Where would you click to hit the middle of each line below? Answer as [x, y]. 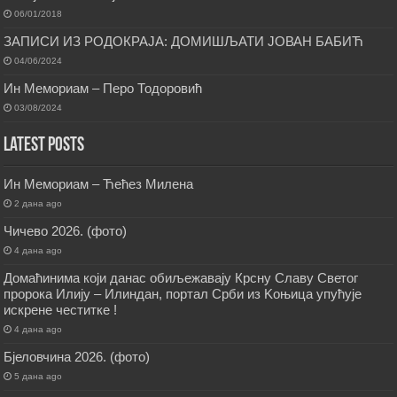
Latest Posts [44, 146]
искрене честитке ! [61, 310]
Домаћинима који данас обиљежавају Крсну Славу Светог [181, 278]
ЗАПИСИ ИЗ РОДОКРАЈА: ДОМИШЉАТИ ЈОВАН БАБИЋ [184, 42]
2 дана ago [39, 204]
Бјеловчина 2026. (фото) [77, 357]
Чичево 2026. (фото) [66, 231]
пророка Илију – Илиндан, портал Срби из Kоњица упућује [183, 294]
